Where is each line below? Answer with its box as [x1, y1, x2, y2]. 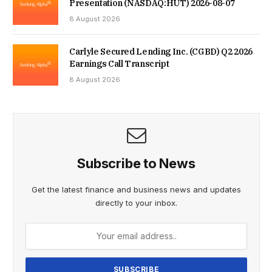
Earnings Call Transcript [69, 58, 169, 69]
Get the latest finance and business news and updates [32, 184, 241, 194]
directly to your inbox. [95, 197, 177, 208]
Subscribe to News [77, 155, 195, 171]
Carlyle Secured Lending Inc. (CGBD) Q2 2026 [69, 46, 253, 57]
